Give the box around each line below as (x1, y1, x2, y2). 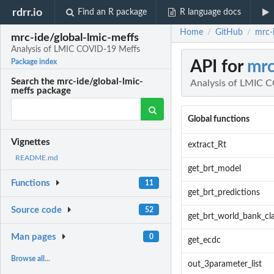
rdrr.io (12, 7, 43, 18)
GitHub (215, 28, 243, 37)
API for (190, 58, 247, 76)
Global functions (187, 115, 250, 124)
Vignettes (11, 138, 51, 147)
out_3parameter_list (187, 260, 262, 269)
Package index (11, 58, 57, 66)
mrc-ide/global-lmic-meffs (11, 32, 139, 43)
